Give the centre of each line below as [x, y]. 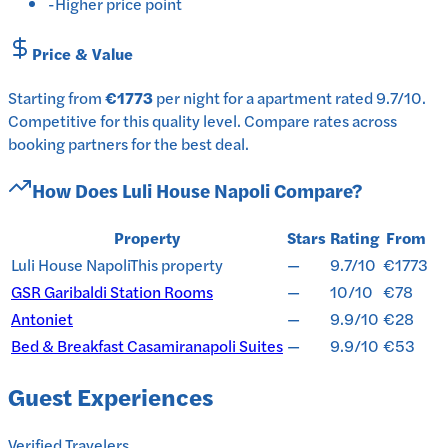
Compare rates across [320, 121]
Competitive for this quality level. [124, 121]
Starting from [56, 98]
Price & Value [82, 53]
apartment [294, 98]
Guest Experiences [110, 396]
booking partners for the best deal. [128, 144]
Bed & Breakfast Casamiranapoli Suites [147, 345]
